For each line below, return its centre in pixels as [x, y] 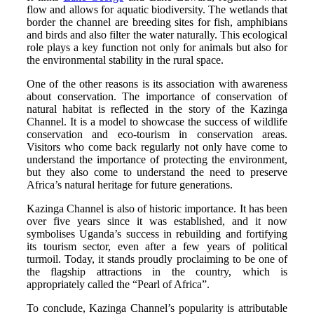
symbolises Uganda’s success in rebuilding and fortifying [157, 233]
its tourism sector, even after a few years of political [157, 246]
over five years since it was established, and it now [157, 221]
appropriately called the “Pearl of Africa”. [118, 284]
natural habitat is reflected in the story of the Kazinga [157, 109]
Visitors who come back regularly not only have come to [157, 146]
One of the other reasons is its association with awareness [157, 83]
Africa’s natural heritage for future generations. [130, 184]
